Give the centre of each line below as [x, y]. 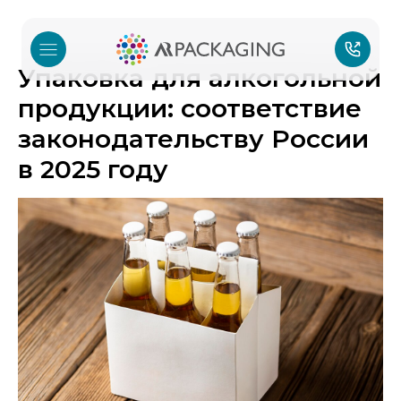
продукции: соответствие [190, 108]
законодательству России [193, 139]
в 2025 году [93, 169]
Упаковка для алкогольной [200, 78]
